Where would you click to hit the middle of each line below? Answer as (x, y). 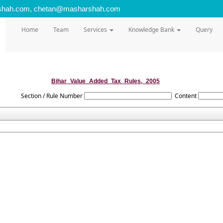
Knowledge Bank (152, 30)
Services (96, 30)
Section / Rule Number (52, 96)
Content (186, 96)
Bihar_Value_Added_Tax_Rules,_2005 (106, 81)
